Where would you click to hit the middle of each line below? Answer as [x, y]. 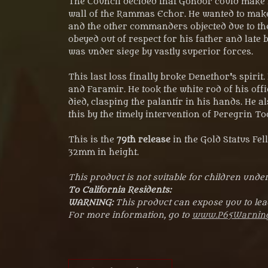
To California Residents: [120, 190]
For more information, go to [130, 215]
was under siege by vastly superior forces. [161, 51]
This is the [91, 139]
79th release [142, 139]
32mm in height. [103, 152]
